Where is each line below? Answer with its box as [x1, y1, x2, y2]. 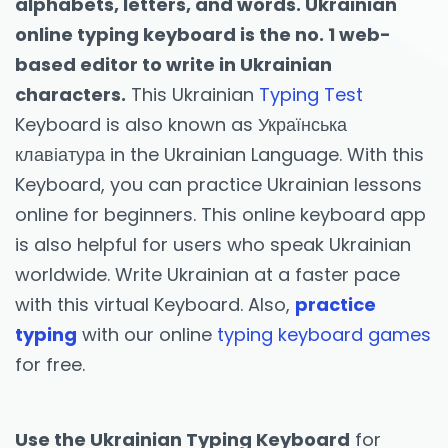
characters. [15, 82, 126, 108]
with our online [77, 322, 217, 348]
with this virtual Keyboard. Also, [15, 292, 295, 318]
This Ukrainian [126, 82, 259, 108]
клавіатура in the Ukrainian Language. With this [15, 142, 424, 168]
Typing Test [259, 82, 363, 108]
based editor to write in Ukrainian [15, 52, 332, 78]
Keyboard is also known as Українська [15, 112, 347, 138]
